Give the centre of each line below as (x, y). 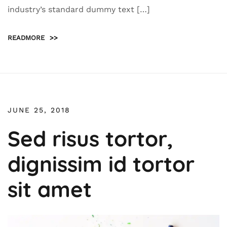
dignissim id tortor (101, 164)
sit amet (50, 189)
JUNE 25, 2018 (39, 110)
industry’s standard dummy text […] (79, 9)
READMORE (26, 38)
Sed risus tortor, (90, 139)
